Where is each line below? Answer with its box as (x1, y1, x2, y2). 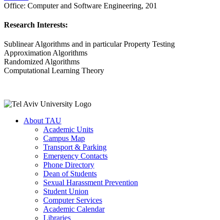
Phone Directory (43, 161, 94, 169)
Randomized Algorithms (4, 57, 80, 66)
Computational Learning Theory (4, 66, 104, 75)
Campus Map (43, 134, 85, 143)
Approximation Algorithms (4, 49, 87, 57)
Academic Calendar (43, 205, 105, 214)
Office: (4, 1, 26, 10)
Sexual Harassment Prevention (43, 178, 138, 187)
